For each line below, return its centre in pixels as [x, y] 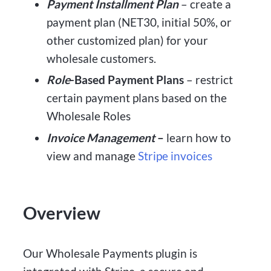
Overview [62, 213]
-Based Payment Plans [128, 80]
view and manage [92, 156]
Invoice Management [100, 138]
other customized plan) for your [127, 40]
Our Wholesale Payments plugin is [110, 253]
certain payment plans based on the [136, 98]
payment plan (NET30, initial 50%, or [139, 22]
